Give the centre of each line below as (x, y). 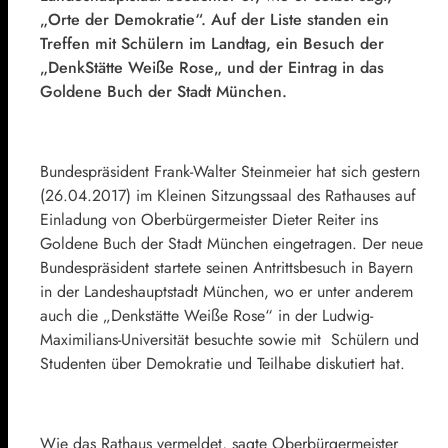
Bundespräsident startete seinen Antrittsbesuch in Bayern (226, 268)
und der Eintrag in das (303, 68)
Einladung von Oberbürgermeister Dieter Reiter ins (209, 220)
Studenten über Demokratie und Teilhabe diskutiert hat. (222, 364)
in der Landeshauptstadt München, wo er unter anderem (226, 292)
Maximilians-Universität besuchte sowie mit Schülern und (229, 340)
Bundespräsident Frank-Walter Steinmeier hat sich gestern (230, 172)
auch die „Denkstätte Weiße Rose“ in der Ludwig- (206, 316)
